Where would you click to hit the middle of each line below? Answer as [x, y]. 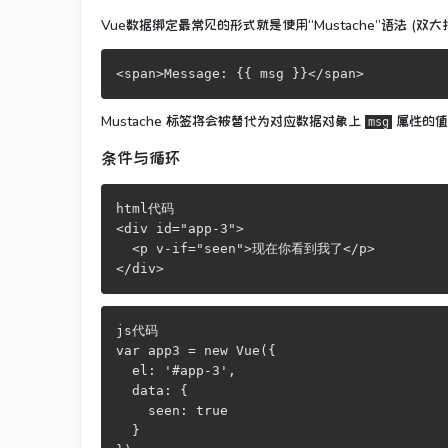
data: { [152, 390]
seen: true [172, 410]
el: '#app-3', [176, 370]
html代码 [145, 208]
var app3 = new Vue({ [196, 350]
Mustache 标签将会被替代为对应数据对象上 [233, 121]
